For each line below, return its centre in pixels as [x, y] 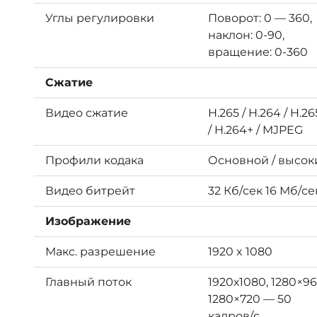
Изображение [88, 221]
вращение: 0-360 [258, 52]
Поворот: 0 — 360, [260, 18]
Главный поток [88, 282]
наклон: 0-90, [246, 35]
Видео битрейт [90, 190]
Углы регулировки [100, 18]
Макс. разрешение [100, 251]
